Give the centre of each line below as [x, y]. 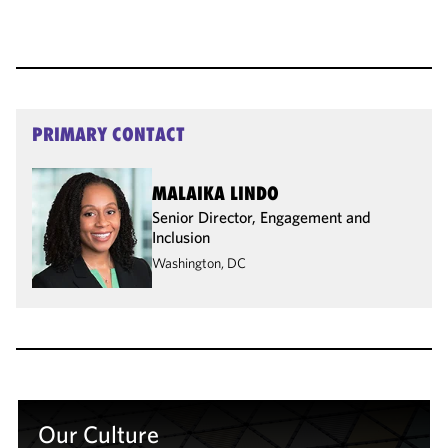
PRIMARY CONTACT [108, 133]
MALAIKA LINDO [215, 192]
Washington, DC [199, 262]
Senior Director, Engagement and [261, 216]
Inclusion [181, 236]
